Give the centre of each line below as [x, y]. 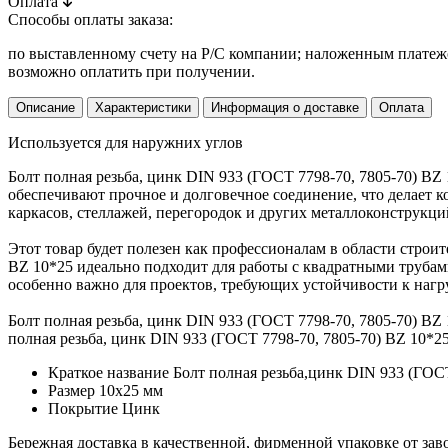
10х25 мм [131, 391]
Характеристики [143, 108]
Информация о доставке [285, 108]
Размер [73, 391]
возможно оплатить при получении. [131, 72]
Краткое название [110, 373]
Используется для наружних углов [125, 143]
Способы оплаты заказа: [90, 20]
